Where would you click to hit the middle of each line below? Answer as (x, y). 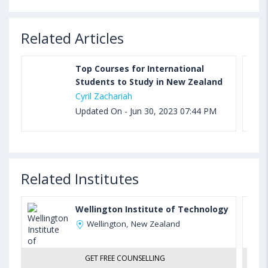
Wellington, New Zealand (133, 223)
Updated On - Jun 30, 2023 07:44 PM (146, 111)
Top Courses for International (140, 68)
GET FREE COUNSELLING (125, 258)
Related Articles (72, 38)
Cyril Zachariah (104, 96)
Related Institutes (80, 178)
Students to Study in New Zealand (149, 81)
